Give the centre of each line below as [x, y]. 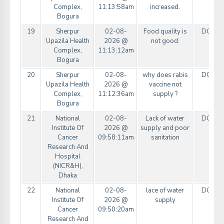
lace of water [165, 191]
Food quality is [165, 32]
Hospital [68, 157]
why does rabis [165, 75]
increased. [165, 7]
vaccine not [165, 85]
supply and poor [165, 128]
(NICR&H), [68, 166]
